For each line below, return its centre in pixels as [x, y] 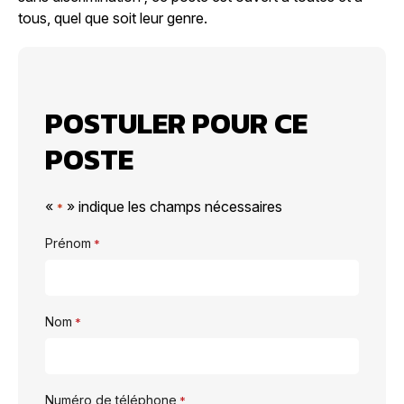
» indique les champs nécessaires [173, 207]
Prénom [68, 243]
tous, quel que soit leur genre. [113, 18]
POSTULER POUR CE [176, 124]
